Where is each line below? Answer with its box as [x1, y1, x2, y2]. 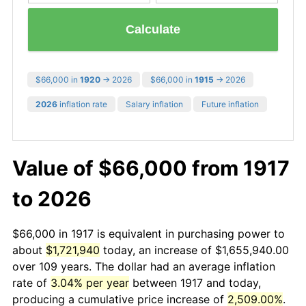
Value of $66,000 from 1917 [12, 155, 290, 180]
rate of [12, 275, 51, 290]
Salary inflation [126, 98, 183, 109]
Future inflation [201, 98, 259, 109]
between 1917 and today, [129, 275, 261, 290]
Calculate [126, 23, 180, 37]
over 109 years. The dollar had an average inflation [12, 259, 275, 273]
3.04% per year [51, 275, 129, 290]
